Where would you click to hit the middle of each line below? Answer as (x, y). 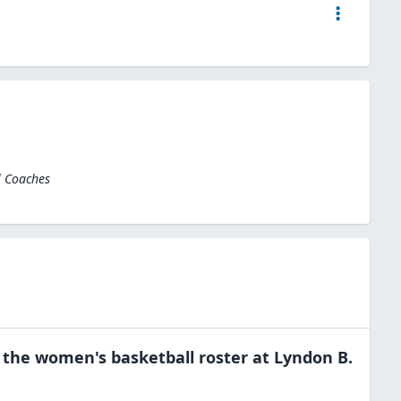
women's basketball (115, 357)
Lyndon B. (313, 357)
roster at (232, 357)
